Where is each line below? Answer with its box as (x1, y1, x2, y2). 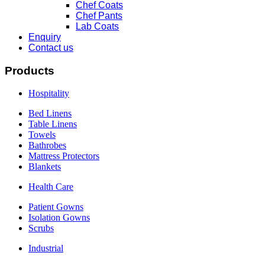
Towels (28, 130, 56, 140)
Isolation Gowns (28, 212, 90, 223)
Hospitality (28, 88, 69, 99)
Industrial (28, 243, 63, 254)
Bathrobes (28, 140, 66, 151)
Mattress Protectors (28, 151, 99, 161)
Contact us (28, 43, 73, 53)
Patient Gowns (28, 202, 83, 212)
